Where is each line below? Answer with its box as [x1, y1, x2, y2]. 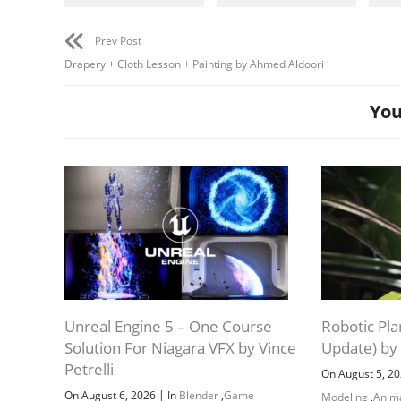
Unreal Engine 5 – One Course [64, 315, 272, 337]
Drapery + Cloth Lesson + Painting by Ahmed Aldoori [64, 55, 324, 72]
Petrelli [64, 358, 114, 380]
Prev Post [95, 32, 141, 48]
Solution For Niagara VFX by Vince [64, 337, 296, 358]
